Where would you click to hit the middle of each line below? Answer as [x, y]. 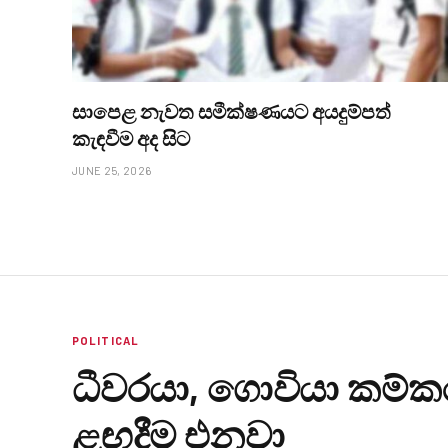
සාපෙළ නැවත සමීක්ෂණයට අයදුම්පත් [231, 111]
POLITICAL [105, 341]
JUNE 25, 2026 [112, 171]
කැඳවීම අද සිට [131, 138]
